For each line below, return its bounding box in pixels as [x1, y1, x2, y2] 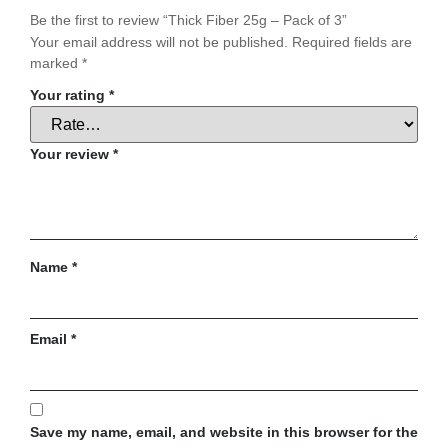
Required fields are [292, 34, 412, 51]
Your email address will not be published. [30, 34, 288, 51]
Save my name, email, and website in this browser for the [30, 424, 418, 441]
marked [30, 55, 82, 72]
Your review [30, 145, 113, 162]
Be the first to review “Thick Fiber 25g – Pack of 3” [30, 12, 347, 29]
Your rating [30, 86, 109, 103]
